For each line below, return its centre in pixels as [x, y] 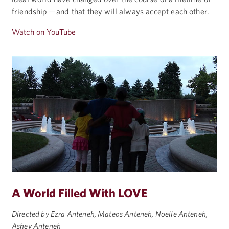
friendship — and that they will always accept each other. [111, 12]
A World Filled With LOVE [80, 192]
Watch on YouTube [44, 32]
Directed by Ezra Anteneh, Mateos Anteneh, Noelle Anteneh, [110, 213]
